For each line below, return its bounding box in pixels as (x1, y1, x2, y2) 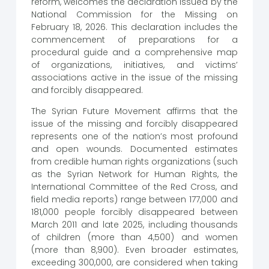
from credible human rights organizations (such (31, 156, 238, 168)
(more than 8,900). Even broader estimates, (31, 244, 238, 256)
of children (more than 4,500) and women (31, 231, 238, 244)
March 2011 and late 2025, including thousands (31, 219, 238, 231)
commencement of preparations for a (31, 34, 238, 46)
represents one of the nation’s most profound (31, 130, 238, 143)
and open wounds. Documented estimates (31, 143, 238, 156)
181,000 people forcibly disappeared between (31, 206, 238, 219)
